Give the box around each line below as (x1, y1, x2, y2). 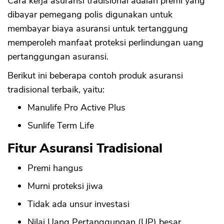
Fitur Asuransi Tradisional (7, 139, 162, 157)
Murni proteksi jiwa (27, 180, 103, 192)
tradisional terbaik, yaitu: (7, 83, 104, 96)
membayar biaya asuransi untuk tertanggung (7, 22, 188, 35)
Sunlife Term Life (27, 119, 94, 132)
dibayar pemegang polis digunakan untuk (7, 8, 172, 21)
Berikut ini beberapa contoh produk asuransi (7, 69, 183, 82)
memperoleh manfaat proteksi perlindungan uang (7, 36, 203, 49)
